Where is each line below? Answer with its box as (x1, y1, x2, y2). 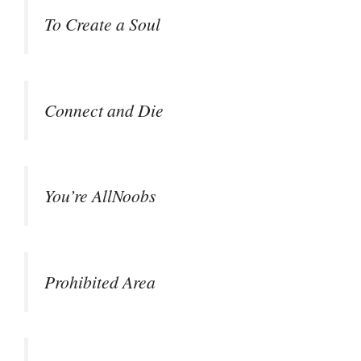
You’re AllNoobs (44, 184, 156, 208)
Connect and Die (44, 98, 164, 122)
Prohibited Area (44, 269, 156, 293)
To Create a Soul (44, 12, 160, 36)
